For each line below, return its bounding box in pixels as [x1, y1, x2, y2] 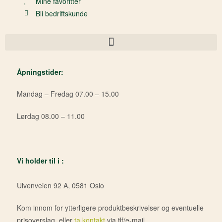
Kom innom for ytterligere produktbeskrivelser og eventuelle [17, 202, 204, 213]
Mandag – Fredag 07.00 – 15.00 [17, 89, 119, 99]
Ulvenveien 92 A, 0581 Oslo [17, 180, 104, 190]
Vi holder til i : [17, 155, 64, 166]
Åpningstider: [17, 66, 63, 77]
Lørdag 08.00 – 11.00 [17, 111, 85, 121]
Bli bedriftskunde [35, 8, 88, 18]
